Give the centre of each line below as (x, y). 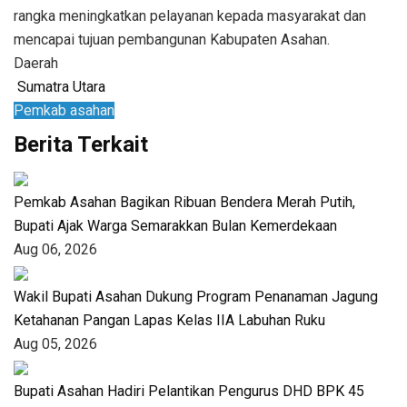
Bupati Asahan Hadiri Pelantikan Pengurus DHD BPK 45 (189, 391)
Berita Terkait (81, 144)
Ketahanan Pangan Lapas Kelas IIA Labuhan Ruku (169, 320)
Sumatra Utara (60, 86)
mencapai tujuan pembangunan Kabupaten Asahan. (174, 39)
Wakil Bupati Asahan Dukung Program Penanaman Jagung (196, 296)
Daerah (36, 63)
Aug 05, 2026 (55, 343)
